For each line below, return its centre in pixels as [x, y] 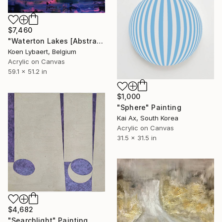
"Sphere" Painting [149, 108]
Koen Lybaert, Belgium [42, 51]
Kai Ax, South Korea [148, 118]
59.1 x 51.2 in [28, 71]
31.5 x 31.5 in [137, 138]
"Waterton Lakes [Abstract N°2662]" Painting [100, 41]
